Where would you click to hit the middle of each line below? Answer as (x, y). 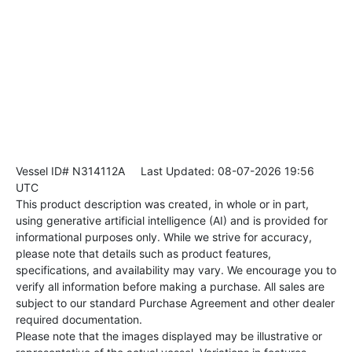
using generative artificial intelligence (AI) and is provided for (172, 221)
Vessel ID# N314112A (70, 171)
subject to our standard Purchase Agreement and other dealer (175, 303)
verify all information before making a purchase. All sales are (170, 287)
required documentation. (79, 320)
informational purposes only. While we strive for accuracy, (164, 237)
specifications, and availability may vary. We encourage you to (176, 270)
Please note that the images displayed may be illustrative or (169, 336)
